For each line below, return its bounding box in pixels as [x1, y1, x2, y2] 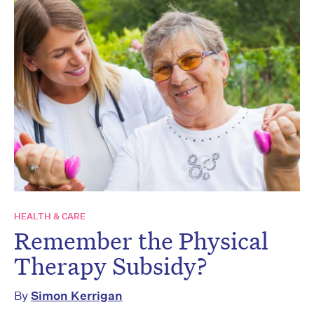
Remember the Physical [14, 224, 268, 256]
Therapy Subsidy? [14, 250, 207, 281]
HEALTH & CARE [14, 210, 86, 222]
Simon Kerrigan [31, 287, 123, 303]
